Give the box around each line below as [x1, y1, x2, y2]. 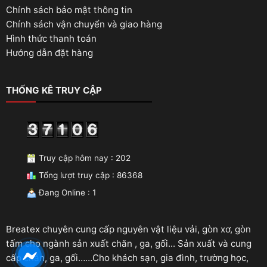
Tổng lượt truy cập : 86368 [36, 170, 142, 181]
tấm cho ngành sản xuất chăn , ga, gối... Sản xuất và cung [6, 238, 252, 250]
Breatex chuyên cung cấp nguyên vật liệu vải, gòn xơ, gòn [6, 223, 251, 235]
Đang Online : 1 [36, 188, 96, 198]
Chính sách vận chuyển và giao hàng [6, 18, 162, 30]
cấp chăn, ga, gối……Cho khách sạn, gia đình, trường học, [6, 252, 249, 264]
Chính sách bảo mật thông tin [6, 4, 132, 15]
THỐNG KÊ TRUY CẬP [6, 85, 102, 97]
